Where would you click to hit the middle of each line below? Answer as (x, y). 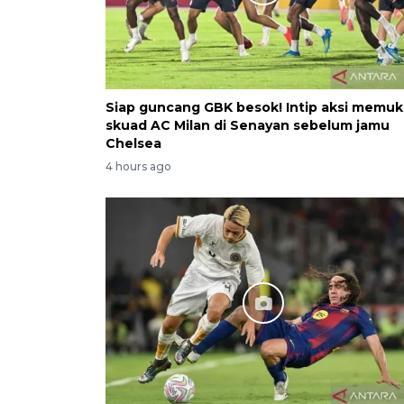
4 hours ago (138, 167)
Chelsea (133, 143)
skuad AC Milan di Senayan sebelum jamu (248, 125)
